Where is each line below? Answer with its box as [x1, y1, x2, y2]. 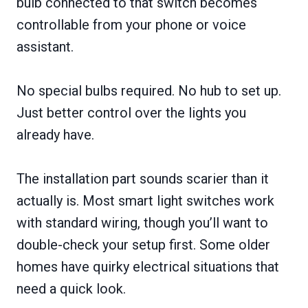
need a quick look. [16, 280, 126, 297]
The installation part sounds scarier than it [16, 170, 269, 187]
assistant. [16, 38, 74, 55]
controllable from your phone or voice [16, 16, 246, 33]
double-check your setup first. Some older [16, 236, 270, 253]
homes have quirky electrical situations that [16, 258, 279, 275]
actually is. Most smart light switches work [16, 192, 274, 209]
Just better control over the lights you [16, 104, 246, 121]
